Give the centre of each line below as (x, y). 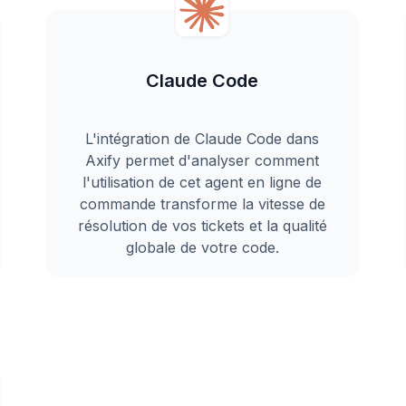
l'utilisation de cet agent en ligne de (203, 182)
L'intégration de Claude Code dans (203, 139)
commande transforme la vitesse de (202, 204)
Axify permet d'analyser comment (203, 160)
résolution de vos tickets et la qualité (202, 226)
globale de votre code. (202, 247)
